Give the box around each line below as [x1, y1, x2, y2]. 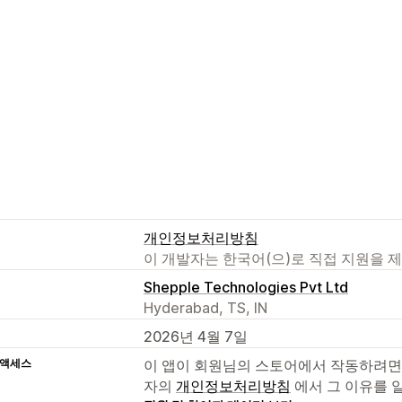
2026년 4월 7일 [144, 327, 248, 345]
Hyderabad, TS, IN [144, 298, 267, 317]
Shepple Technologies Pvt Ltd [144, 277, 348, 296]
